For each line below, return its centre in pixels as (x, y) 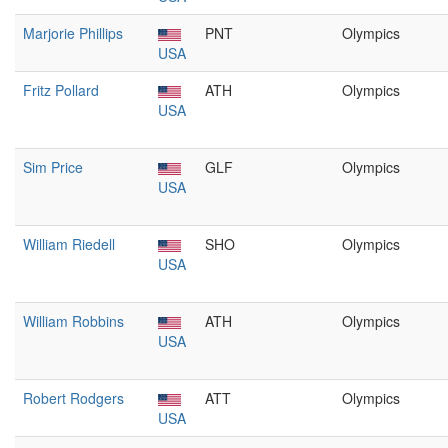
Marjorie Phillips (73, 33)
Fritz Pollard (61, 90)
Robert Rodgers (73, 398)
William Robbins (73, 321)
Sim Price (53, 167)
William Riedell (69, 244)
